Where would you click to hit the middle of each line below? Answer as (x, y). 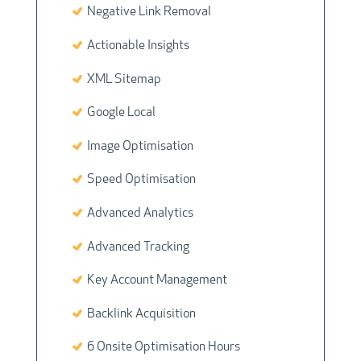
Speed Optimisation (139, 180)
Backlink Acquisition (139, 314)
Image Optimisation (137, 146)
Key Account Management (154, 281)
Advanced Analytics (137, 214)
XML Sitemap (121, 79)
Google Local (118, 113)
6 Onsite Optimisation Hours (161, 348)
